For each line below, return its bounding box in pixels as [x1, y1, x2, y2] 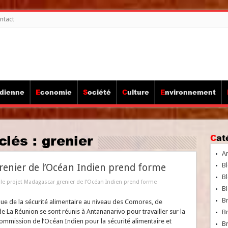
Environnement [164, 88, 216, 97]
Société [87, 88, 111, 97]
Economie [40, 88, 72, 97]
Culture [127, 88, 149, 97]
